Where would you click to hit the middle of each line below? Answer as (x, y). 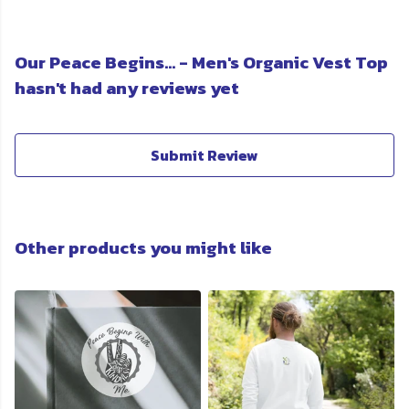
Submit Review (204, 156)
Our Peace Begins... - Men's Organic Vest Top (201, 63)
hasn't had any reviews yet (127, 89)
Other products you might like (143, 248)
